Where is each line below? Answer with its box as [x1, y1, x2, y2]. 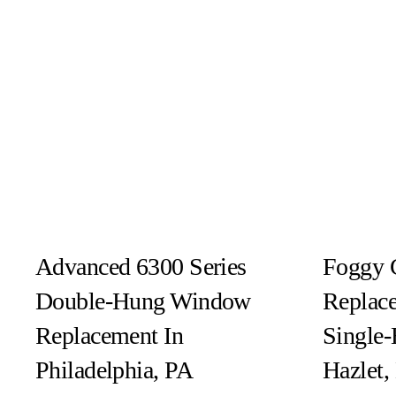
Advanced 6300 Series [34, 252, 247, 280]
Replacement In [34, 321, 184, 349]
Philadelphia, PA [34, 355, 193, 384]
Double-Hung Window [34, 286, 251, 315]
